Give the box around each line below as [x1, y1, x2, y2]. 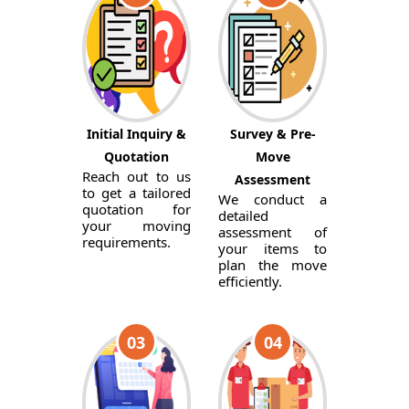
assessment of [217, 223, 328, 241]
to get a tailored [81, 184, 191, 202]
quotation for [81, 200, 191, 218]
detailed [217, 206, 268, 225]
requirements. [81, 233, 171, 251]
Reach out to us [81, 167, 191, 185]
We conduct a [217, 190, 328, 208]
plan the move [217, 256, 328, 274]
